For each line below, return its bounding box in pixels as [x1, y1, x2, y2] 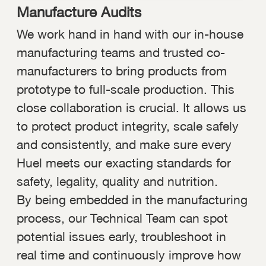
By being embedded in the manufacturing [17, 192, 248, 207]
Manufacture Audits [17, 3, 141, 20]
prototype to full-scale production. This [17, 81, 235, 96]
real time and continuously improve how [17, 247, 241, 262]
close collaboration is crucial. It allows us [17, 100, 246, 115]
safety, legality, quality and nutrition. [17, 173, 218, 188]
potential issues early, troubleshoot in [17, 229, 226, 243]
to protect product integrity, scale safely [17, 118, 239, 133]
